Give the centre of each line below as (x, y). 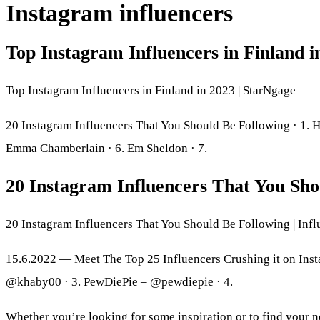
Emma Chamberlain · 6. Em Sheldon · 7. (106, 148)
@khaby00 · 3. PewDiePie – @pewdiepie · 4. (119, 282)
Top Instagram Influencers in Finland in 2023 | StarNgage (151, 90)
